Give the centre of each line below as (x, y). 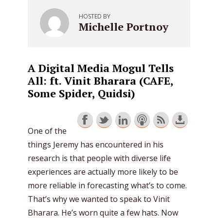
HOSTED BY (95, 16)
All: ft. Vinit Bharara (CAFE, (100, 81)
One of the (47, 131)
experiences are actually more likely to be (103, 172)
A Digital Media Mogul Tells (101, 68)
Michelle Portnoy (124, 27)
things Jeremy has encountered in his (96, 145)
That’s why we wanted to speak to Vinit (99, 199)
